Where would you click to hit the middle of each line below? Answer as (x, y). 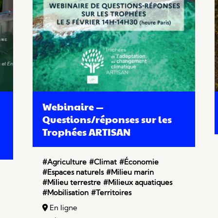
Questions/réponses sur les (107, 119)
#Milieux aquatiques (138, 182)
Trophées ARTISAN (87, 132)
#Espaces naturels (73, 172)
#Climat (103, 162)
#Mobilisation (66, 193)
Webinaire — (73, 107)
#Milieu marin (130, 172)
